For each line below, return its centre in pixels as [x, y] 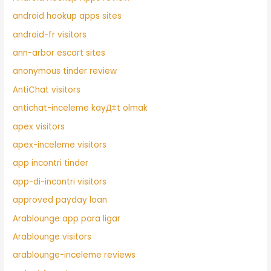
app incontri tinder [51, 163]
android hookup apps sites [67, 16]
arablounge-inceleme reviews [74, 255]
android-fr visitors [50, 34]
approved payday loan [60, 200]
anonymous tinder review [65, 71]
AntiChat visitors [47, 90]
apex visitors [39, 126]
